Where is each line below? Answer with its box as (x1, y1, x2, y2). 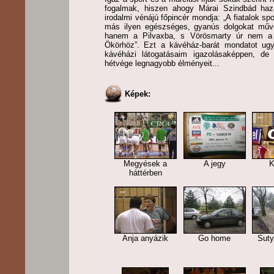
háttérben (128, 168, 162, 177)
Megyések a (124, 159, 167, 168)
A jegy (203, 159, 226, 168)
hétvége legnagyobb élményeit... (105, 59, 220, 68)
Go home (198, 234, 231, 243)
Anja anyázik (122, 234, 168, 243)
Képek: (125, 89, 153, 98)
